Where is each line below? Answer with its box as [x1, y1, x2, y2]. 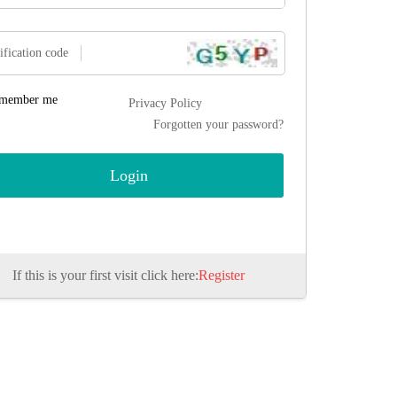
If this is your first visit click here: [12, 268, 198, 283]
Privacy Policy [128, 97, 202, 110]
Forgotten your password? [153, 118, 284, 131]
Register [198, 268, 245, 283]
